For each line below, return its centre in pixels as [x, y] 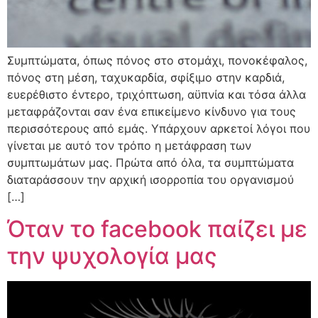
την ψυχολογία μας [112, 256]
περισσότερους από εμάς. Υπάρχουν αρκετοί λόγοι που [159, 129]
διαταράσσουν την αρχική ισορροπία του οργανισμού [150, 180]
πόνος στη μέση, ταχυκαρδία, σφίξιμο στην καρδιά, [146, 78]
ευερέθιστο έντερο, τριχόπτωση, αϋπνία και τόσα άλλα [157, 95]
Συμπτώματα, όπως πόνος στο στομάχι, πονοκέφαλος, [157, 61]
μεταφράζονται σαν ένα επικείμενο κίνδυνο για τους [152, 112]
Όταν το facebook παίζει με [157, 229]
